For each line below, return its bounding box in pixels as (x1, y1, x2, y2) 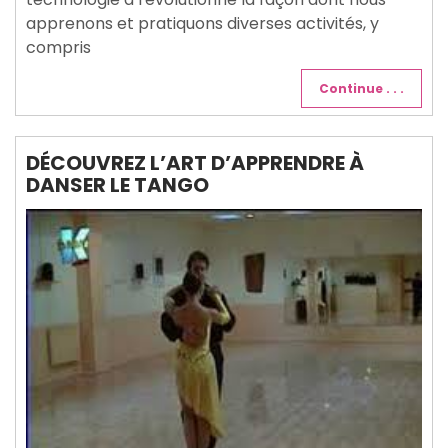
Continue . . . (319, 80, 404, 98)
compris (26, 36, 91, 60)
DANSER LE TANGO (26, 171, 209, 200)
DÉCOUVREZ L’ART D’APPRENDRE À (26, 149, 364, 178)
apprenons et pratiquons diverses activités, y (26, 12, 379, 36)
